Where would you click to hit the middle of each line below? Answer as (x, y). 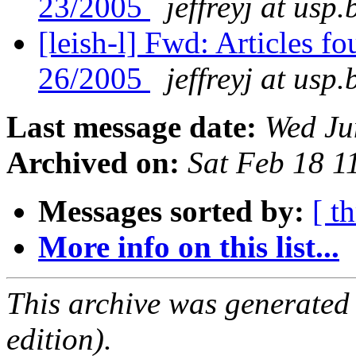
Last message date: (132, 127)
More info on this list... (189, 247)
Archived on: (93, 163)
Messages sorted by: (171, 211)
